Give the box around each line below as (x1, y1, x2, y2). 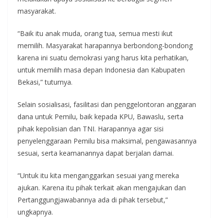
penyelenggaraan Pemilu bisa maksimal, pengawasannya (18, 136, 197, 145)
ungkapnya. (18, 207, 53, 217)
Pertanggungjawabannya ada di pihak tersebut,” (18, 195, 168, 204)
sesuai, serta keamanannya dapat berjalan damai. (18, 148, 174, 158)
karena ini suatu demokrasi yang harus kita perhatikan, (18, 53, 189, 62)
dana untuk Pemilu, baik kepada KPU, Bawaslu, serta (18, 111, 183, 121)
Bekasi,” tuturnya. (18, 77, 73, 87)
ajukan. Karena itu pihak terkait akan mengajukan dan (18, 182, 186, 192)
